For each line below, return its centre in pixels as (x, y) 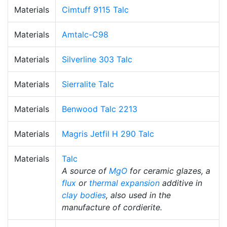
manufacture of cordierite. (112, 207)
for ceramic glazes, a (169, 171)
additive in (181, 183)
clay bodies (84, 195)
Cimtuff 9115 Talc (95, 9)
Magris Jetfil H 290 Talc (108, 134)
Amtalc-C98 (85, 34)
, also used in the (138, 195)
